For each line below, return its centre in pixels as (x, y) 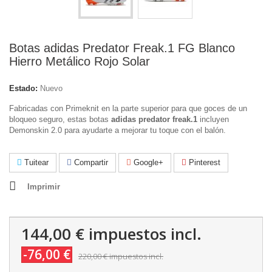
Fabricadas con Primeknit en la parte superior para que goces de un (128, 108)
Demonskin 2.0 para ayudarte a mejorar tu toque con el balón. (117, 130)
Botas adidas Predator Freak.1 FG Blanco (122, 48)
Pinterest (203, 162)
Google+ (147, 162)
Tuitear (35, 162)
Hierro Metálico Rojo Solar (80, 61)
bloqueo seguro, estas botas (60, 119)
